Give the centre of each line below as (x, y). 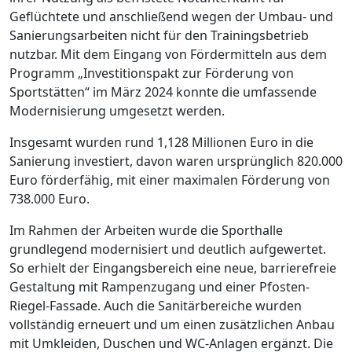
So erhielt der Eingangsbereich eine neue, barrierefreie (173, 268)
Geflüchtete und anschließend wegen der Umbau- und (171, 16)
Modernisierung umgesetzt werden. (117, 110)
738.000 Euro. (49, 198)
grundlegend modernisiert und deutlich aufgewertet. (168, 249)
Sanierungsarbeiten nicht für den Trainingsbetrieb (159, 35)
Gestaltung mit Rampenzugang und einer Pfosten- (159, 286)
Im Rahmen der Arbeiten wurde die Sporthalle (146, 230)
